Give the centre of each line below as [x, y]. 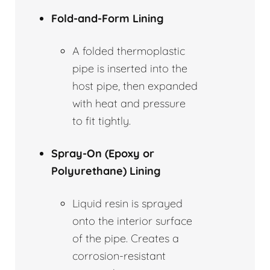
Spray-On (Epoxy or [103, 153]
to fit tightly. [102, 121]
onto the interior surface [132, 221]
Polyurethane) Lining [106, 171]
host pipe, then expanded [135, 86]
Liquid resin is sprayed [127, 203]
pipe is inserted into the [130, 68]
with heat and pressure [129, 103]
